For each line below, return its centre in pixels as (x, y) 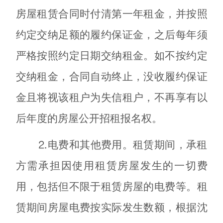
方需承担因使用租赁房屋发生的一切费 (111, 166)
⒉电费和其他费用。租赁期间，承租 (122, 145)
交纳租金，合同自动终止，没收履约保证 (111, 76)
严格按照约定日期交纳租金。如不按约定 (111, 56)
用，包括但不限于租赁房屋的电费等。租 (111, 186)
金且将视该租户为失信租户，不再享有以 (111, 97)
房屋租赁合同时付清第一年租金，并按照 (111, 14)
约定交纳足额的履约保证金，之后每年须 (111, 35)
